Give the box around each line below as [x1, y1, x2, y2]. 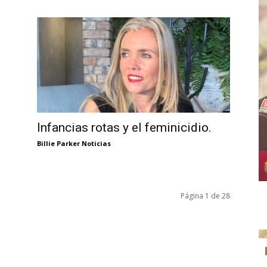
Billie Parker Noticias [37, 139, 111, 148]
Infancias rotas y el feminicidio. [37, 120, 212, 135]
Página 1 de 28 [181, 190, 230, 201]
